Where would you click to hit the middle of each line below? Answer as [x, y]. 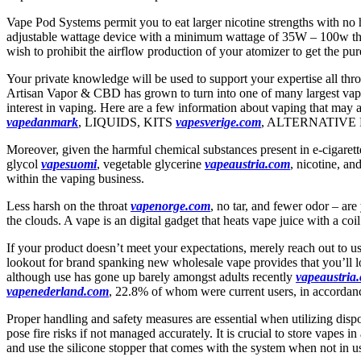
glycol [24, 164]
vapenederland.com [58, 291]
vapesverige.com [218, 122]
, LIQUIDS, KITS [127, 122]
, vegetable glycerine [151, 164]
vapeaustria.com [247, 164]
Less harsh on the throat [68, 205]
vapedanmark [42, 122]
